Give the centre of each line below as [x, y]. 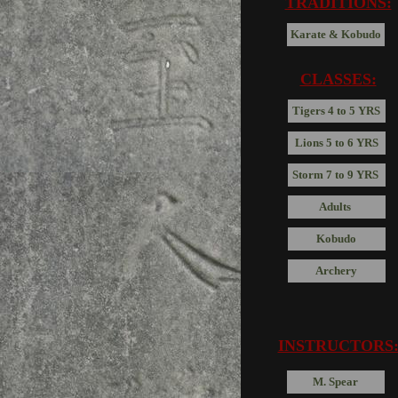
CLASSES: [338, 79]
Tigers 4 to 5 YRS [336, 111]
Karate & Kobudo [335, 34]
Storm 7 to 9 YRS [336, 175]
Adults [336, 207]
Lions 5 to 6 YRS [336, 143]
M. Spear [335, 382]
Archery [336, 271]
